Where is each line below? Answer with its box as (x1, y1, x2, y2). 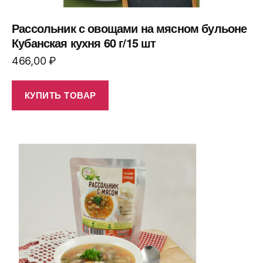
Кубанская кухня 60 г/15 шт (12, 33, 156, 51)
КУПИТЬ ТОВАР (24, 89, 96, 102)
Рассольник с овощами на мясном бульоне (12, 19, 247, 36)
